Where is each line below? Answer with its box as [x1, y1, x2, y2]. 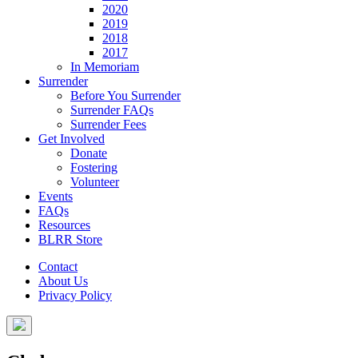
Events [38, 189, 73, 203]
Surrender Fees [70, 117, 146, 131]
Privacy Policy [38, 288, 112, 302]
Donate [70, 146, 107, 160]
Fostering [70, 161, 117, 174]
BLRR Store [38, 233, 102, 246]
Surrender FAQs [70, 103, 153, 117]
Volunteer [70, 175, 119, 189]
